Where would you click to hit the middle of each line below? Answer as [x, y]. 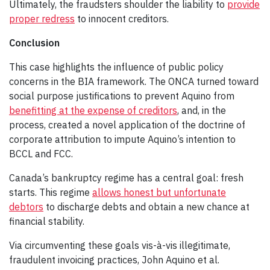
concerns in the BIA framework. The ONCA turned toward [134, 81]
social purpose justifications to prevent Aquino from [122, 96]
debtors [26, 206]
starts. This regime [51, 192]
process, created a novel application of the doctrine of [127, 124]
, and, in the [202, 110]
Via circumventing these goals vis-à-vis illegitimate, [120, 245]
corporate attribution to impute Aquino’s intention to [122, 139]
